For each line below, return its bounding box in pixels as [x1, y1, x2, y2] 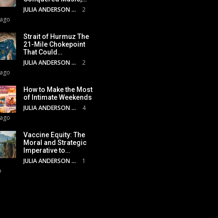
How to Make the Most [23, 85, 92, 93]
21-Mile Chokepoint [23, 40, 85, 48]
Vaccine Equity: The [23, 130, 85, 139]
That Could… [23, 48, 62, 56]
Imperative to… [23, 146, 70, 154]
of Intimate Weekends [23, 93, 92, 101]
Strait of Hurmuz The [23, 32, 89, 40]
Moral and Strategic [23, 138, 87, 146]
